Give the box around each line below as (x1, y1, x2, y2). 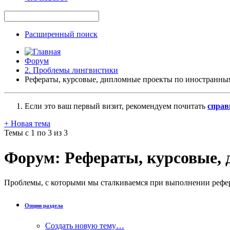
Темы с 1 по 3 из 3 (4, 128, 68, 137)
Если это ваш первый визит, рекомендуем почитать (25, 101, 207, 110)
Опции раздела (25, 202, 63, 209)
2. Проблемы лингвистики (25, 65, 118, 74)
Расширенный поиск (25, 29, 98, 39)
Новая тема (9, 119, 50, 128)
